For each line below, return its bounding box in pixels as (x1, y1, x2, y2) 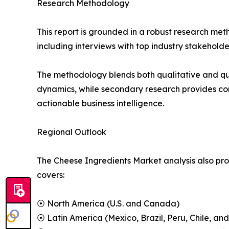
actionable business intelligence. (37, 98, 164, 109)
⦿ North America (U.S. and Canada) (37, 198, 179, 209)
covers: (37, 170, 64, 180)
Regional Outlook (37, 127, 106, 138)
